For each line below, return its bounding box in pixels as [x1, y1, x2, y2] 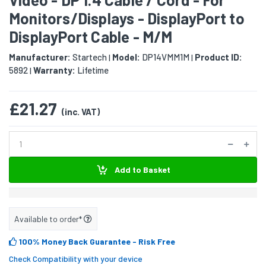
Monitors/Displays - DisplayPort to [9, 9, 245, 28]
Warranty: [33, 65, 75, 76]
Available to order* [14, 214, 84, 224]
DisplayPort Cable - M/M [9, 27, 173, 46]
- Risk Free [132, 236, 175, 247]
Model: [112, 52, 140, 63]
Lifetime [75, 65, 109, 76]
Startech [71, 52, 107, 63]
